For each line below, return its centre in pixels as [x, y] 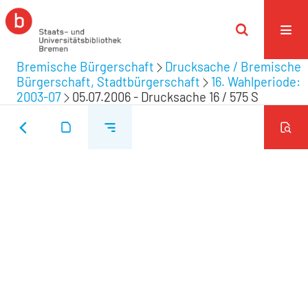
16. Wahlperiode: [256, 82]
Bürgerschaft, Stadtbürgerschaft [108, 82]
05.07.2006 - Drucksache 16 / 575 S [165, 97]
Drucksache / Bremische [233, 67]
